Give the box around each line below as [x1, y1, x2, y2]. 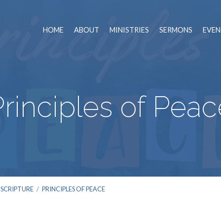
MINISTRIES [110, 26, 149, 35]
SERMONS [159, 26, 192, 35]
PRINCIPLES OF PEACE [42, 185, 105, 193]
